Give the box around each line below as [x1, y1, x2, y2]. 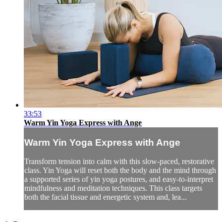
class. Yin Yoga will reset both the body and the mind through [24, 166, 216, 175]
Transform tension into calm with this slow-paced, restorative [24, 157, 214, 166]
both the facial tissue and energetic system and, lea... [24, 193, 187, 202]
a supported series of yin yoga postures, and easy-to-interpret [24, 175, 213, 184]
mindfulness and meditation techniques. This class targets [24, 184, 202, 193]
